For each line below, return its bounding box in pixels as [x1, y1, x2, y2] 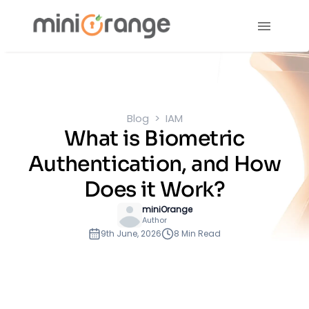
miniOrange [141, 203, 192, 215]
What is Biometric [64, 125, 245, 152]
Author [141, 215, 167, 226]
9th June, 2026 [101, 227, 161, 239]
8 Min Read [174, 227, 221, 239]
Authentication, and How [28, 150, 281, 177]
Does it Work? [83, 176, 226, 203]
